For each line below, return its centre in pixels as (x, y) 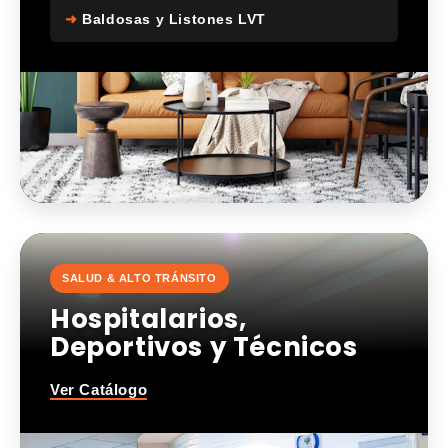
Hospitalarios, (148, 319)
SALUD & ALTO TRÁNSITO (139, 278)
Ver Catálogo (99, 390)
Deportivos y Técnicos (204, 347)
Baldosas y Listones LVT (172, 19)
